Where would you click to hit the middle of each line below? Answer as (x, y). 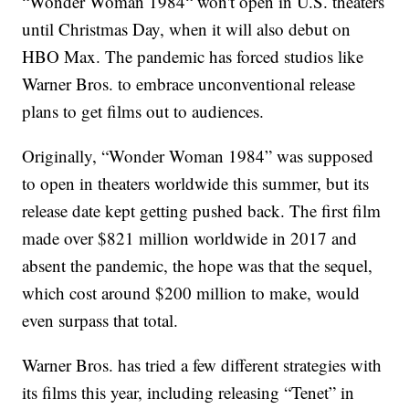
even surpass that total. (100, 320)
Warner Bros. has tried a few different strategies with (202, 365)
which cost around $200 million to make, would (191, 293)
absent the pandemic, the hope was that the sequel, (198, 266)
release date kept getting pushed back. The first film (202, 211)
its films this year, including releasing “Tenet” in (189, 393)
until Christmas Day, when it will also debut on (187, 29)
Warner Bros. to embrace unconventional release (189, 84)
